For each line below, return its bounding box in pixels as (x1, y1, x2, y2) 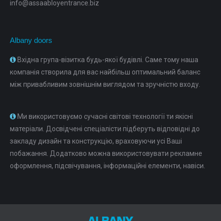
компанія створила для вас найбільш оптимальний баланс (10, 68, 200, 76)
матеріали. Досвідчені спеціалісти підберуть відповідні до (10, 125, 200, 133)
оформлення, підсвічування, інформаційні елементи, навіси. (10, 162, 205, 170)
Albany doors (10, 36, 52, 44)
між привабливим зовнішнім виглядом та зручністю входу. (10, 80, 200, 88)
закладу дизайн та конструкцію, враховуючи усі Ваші (10, 137, 182, 145)
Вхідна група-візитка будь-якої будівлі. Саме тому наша (16, 56, 198, 64)
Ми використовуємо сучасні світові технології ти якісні (16, 112, 193, 120)
